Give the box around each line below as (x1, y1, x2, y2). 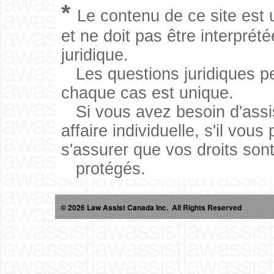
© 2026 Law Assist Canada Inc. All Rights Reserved (54, 202, 242, 213)
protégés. (75, 160, 146, 178)
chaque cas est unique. (61, 84, 234, 102)
